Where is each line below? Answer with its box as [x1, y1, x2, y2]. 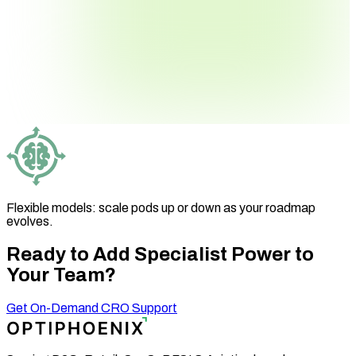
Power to [231, 244, 314, 265]
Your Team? [6, 265, 116, 286]
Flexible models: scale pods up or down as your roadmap [6, 201, 315, 215]
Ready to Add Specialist [6, 244, 231, 265]
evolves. [6, 215, 53, 229]
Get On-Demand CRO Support [6, 301, 177, 315]
